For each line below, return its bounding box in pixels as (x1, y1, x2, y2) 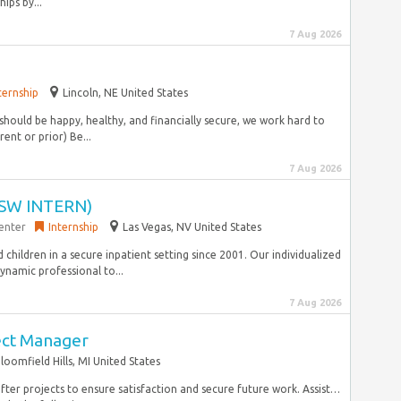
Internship (48, 221, 98, 233)
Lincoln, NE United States (63, 87, 188, 98)
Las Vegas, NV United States (123, 221, 261, 233)
